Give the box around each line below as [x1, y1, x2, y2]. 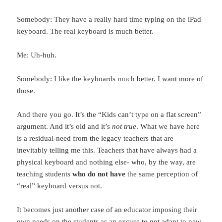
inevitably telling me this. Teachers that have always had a [17, 146, 197, 155]
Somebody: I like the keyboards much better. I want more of [17, 75, 204, 83]
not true [112, 122, 137, 131]
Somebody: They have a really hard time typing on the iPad [17, 15, 202, 24]
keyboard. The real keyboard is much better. [17, 27, 154, 36]
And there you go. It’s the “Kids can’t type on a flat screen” [17, 111, 202, 119]
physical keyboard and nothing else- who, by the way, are [17, 158, 196, 166]
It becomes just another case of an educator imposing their [17, 206, 198, 214]
